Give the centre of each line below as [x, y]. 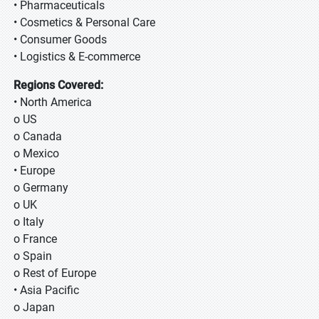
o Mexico [36, 153]
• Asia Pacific [46, 290]
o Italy [29, 222]
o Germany [41, 188]
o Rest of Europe [55, 273]
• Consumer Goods [60, 40]
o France [35, 239]
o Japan [46, 307]
